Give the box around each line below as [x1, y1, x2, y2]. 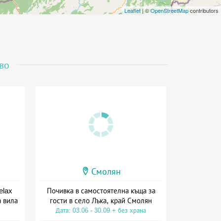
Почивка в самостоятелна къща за [46, 186, 155, 195]
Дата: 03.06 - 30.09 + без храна [56, 206, 146, 214]
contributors [188, 6, 219, 14]
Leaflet [124, 6, 141, 14]
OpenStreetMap [150, 6, 188, 14]
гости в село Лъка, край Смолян [50, 196, 152, 205]
